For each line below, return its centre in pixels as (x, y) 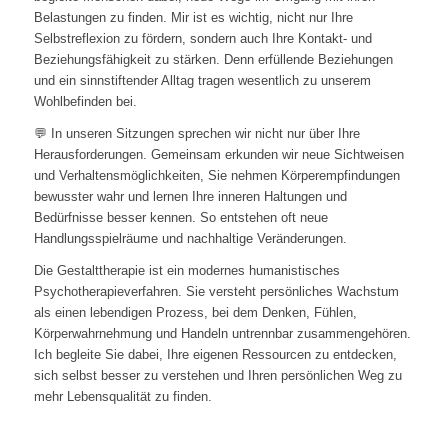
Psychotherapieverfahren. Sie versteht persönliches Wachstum (216, 292)
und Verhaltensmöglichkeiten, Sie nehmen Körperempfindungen (216, 176)
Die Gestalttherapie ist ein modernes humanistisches (186, 271)
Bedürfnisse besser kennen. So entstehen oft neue (180, 218)
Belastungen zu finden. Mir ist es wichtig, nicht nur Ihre (193, 18)
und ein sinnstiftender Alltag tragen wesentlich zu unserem (202, 81)
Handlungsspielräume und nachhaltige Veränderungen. (190, 239)
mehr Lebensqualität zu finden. (122, 397)
